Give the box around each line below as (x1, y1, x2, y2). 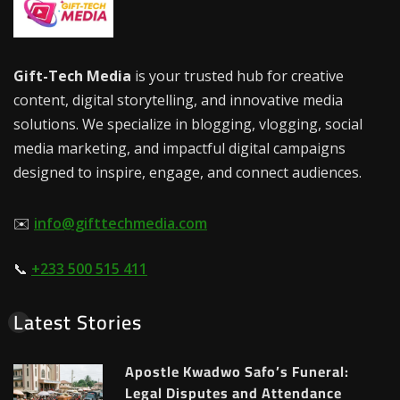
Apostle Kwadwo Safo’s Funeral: (125, 358, 349, 386)
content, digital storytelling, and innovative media (13, 90, 343, 111)
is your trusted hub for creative (131, 66, 344, 87)
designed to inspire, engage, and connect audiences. (13, 162, 362, 183)
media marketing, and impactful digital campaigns (13, 138, 346, 159)
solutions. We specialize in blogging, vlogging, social (13, 114, 362, 135)
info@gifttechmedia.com (34, 213, 207, 234)
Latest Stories (13, 304, 142, 342)
